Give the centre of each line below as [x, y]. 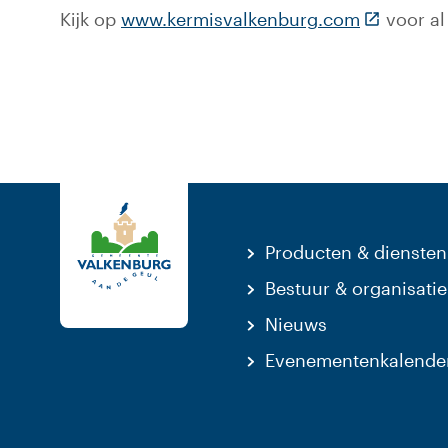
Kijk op [90, 19]
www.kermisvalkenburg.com [240, 19]
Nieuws [296, 324]
